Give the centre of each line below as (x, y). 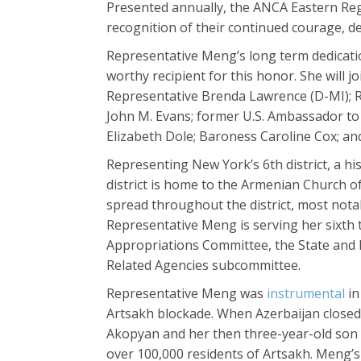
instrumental (306, 293)
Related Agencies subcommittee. (203, 265)
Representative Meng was (187, 293)
